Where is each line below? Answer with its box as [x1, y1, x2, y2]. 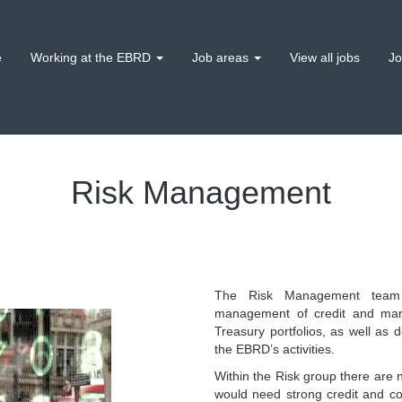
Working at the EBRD [31, 49, 154, 65]
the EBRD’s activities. [214, 341, 335, 356]
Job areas [192, 49, 252, 65]
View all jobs [290, 49, 360, 65]
